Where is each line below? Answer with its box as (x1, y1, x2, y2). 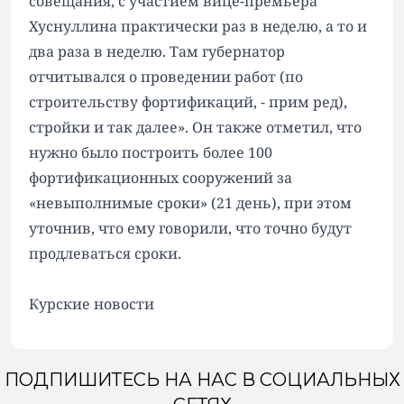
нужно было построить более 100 (29, 142, 272, 163)
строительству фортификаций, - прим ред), (29, 92, 347, 113)
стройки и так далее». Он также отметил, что (29, 117, 362, 138)
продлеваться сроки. (29, 243, 181, 264)
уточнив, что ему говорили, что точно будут (29, 218, 352, 239)
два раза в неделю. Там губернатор (29, 41, 285, 62)
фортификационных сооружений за (29, 168, 292, 188)
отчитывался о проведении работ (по (29, 67, 303, 87)
